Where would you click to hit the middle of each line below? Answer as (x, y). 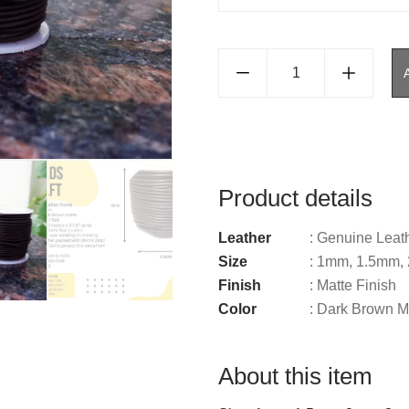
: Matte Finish (353, 285)
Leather (245, 237)
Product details (295, 198)
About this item (295, 376)
